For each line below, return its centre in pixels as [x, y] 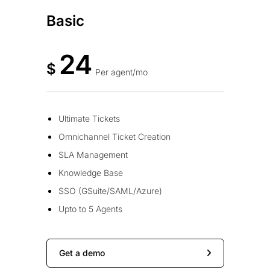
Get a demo [82, 253]
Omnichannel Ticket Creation [114, 137]
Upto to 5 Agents [90, 209]
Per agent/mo [121, 72]
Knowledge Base [90, 173]
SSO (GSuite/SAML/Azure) [110, 191]
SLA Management [93, 155]
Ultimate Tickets [89, 119]
